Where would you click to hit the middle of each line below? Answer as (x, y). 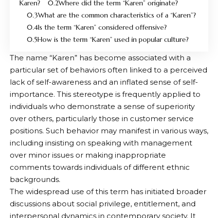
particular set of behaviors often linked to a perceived (109, 70)
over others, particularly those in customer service (102, 119)
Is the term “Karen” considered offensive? (102, 27)
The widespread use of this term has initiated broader (108, 192)
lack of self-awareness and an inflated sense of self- (104, 82)
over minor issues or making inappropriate (88, 155)
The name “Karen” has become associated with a (100, 58)
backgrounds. (35, 180)
